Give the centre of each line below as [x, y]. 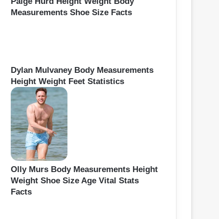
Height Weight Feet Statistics [67, 81]
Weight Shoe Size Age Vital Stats [75, 180]
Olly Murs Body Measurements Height [84, 169]
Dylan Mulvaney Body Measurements [82, 70]
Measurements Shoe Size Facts [71, 12]
